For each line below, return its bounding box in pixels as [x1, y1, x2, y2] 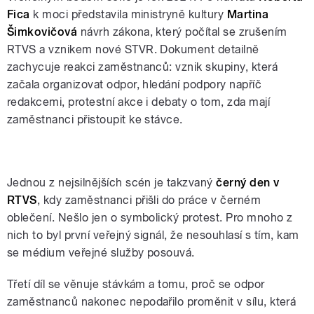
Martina [226, 7, 269, 21]
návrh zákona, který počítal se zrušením [77, 25, 287, 39]
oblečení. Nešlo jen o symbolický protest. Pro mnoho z [7, 210, 293, 224]
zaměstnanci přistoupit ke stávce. [7, 112, 186, 126]
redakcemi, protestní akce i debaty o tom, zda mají [7, 95, 271, 109]
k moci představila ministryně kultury [29, 7, 227, 21]
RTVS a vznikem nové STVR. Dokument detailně [7, 42, 259, 56]
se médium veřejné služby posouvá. [7, 245, 198, 259]
